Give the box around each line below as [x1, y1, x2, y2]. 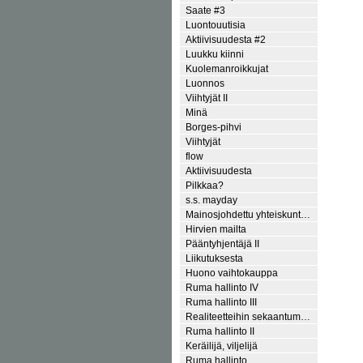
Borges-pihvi [186, 121, 241, 132]
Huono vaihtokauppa [186, 267, 278, 278]
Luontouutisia [186, 19, 246, 30]
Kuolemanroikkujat [186, 62, 268, 74]
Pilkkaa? [186, 179, 224, 190]
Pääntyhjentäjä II [186, 237, 259, 249]
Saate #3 [186, 4, 225, 15]
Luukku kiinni [186, 48, 244, 59]
